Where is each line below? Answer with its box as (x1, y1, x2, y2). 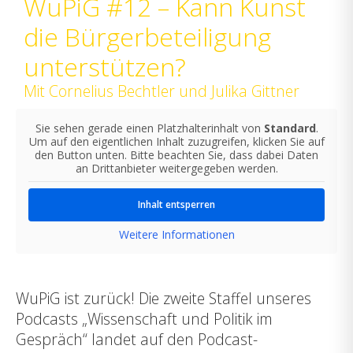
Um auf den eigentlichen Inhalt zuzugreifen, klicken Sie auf (28, 134, 325, 150)
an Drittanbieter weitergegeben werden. (75, 161, 278, 176)
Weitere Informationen (118, 227, 235, 243)
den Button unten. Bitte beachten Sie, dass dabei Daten (35, 147, 318, 163)
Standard (263, 121, 316, 136)
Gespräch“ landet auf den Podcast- (16, 328, 258, 350)
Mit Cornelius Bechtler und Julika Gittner (24, 80, 299, 102)
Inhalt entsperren (138, 198, 215, 212)
